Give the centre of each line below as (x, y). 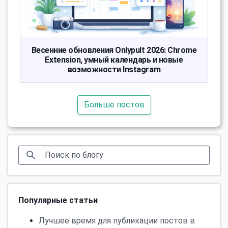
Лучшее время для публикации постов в (117, 220)
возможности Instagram (114, 69)
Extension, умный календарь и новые (114, 60)
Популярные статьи (58, 200)
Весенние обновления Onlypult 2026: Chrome (114, 50)
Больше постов (114, 104)
